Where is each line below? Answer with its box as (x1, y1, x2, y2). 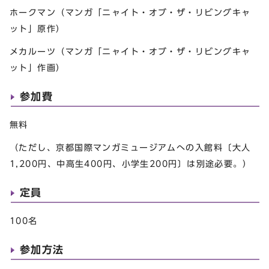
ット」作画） (10, 62, 65, 72)
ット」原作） (10, 23, 65, 33)
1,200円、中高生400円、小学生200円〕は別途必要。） (10, 159, 252, 168)
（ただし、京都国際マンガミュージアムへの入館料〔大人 (10, 142, 251, 152)
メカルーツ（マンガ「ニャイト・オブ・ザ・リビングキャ (10, 46, 251, 56)
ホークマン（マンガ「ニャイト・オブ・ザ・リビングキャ (10, 7, 251, 17)
